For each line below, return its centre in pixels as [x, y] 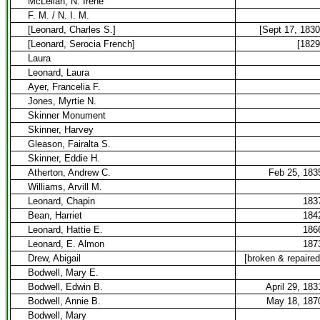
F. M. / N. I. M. [59, 15]
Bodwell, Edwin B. [65, 287]
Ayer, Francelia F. [64, 87]
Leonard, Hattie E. [65, 230]
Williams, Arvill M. [65, 187]
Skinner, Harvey [61, 130]
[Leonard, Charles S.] [72, 30]
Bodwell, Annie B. [64, 301]
